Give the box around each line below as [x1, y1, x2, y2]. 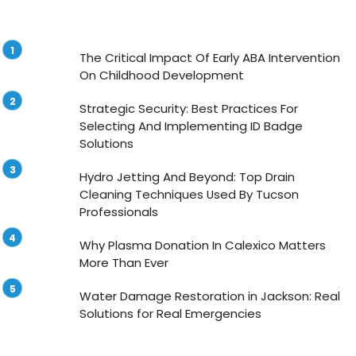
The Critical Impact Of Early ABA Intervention [79, 49, 340, 67]
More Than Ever [79, 254, 168, 272]
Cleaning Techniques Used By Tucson [79, 186, 299, 203]
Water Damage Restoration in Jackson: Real [79, 288, 340, 305]
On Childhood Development [79, 67, 244, 84]
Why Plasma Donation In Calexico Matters [79, 237, 326, 254]
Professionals [79, 203, 158, 221]
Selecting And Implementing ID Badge [79, 118, 303, 135]
